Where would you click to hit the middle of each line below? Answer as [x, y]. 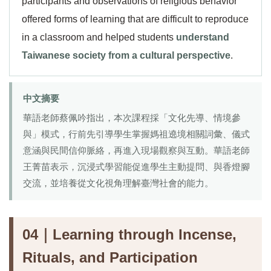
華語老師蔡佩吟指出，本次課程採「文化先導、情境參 [132, 118]
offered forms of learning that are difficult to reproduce [135, 19]
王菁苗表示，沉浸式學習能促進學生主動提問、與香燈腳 [136, 167]
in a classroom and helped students [99, 37]
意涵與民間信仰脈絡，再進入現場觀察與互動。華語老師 [136, 151]
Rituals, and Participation [110, 257]
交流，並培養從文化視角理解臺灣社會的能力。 [118, 183]
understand [203, 37]
